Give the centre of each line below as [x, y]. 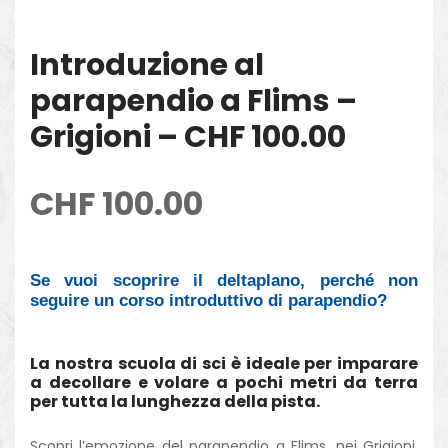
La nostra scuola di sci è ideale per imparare [224, 363]
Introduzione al [147, 64]
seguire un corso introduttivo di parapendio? [208, 300]
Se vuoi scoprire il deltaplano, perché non [224, 280]
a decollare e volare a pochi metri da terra [224, 382]
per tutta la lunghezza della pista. [175, 401]
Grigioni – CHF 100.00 [188, 136]
